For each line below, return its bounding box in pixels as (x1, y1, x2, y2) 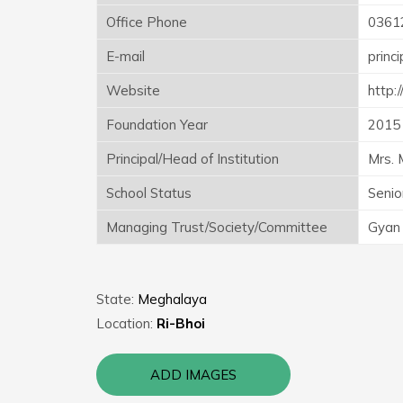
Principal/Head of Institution (106, 149, 279, 167)
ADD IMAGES (150, 365, 237, 383)
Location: (96, 314, 157, 332)
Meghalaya (138, 290, 207, 308)
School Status (106, 184, 192, 201)
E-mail (106, 47, 145, 65)
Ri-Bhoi (157, 314, 205, 332)
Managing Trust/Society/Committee (106, 218, 327, 236)
